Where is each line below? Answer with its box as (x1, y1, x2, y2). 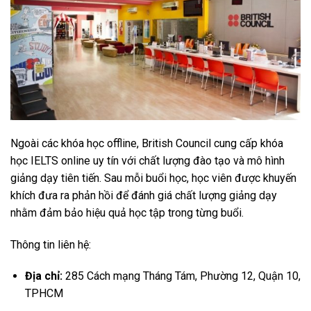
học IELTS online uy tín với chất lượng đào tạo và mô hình (10, 153, 285, 167)
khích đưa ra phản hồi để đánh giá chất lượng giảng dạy (10, 188, 277, 202)
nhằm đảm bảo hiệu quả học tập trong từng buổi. (10, 205, 244, 219)
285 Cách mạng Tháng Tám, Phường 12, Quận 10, (62, 269, 301, 283)
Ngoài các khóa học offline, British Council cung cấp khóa (10, 136, 283, 150)
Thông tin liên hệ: (10, 237, 94, 251)
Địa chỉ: (24, 269, 62, 283)
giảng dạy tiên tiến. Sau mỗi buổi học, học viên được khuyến (10, 171, 296, 185)
